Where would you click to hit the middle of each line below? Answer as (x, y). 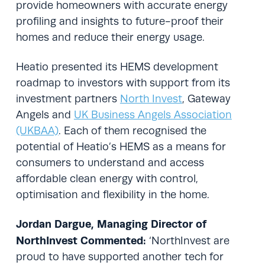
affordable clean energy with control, (107, 178)
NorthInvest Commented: (81, 241)
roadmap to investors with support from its (123, 83)
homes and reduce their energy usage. (110, 38)
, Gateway (206, 98)
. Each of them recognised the (132, 130)
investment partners (68, 98)
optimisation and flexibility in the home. (112, 194)
